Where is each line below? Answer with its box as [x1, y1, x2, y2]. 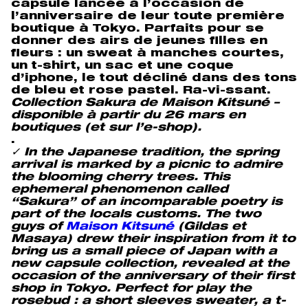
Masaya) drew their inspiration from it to [11, 234, 296, 245]
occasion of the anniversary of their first [11, 271, 295, 283]
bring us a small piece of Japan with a [11, 246, 277, 258]
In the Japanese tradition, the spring [24, 147, 279, 159]
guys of [11, 221, 66, 233]
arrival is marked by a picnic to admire [11, 159, 283, 171]
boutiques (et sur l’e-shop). [11, 122, 201, 134]
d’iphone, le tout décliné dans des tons [11, 73, 297, 85]
